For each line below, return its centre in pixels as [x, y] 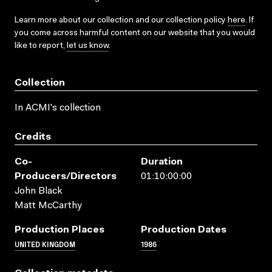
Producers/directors [66, 176]
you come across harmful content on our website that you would [135, 33]
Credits [33, 137]
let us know [88, 46]
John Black [39, 191]
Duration [162, 162]
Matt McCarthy [48, 206]
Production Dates [184, 230]
